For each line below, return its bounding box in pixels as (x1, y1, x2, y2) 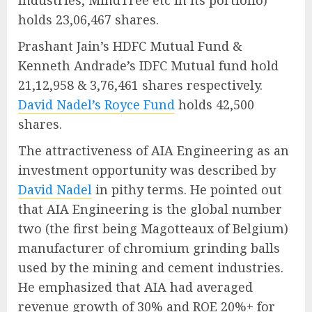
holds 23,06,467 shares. (18, 11, 159, 29)
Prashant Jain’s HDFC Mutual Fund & (18, 38, 242, 55)
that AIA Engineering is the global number (18, 201, 282, 218)
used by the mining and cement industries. (18, 259, 283, 276)
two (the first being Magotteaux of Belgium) (18, 220, 288, 237)
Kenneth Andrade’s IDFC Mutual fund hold (18, 57, 279, 75)
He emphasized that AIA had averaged (18, 279, 253, 296)
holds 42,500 (175, 96, 254, 114)
